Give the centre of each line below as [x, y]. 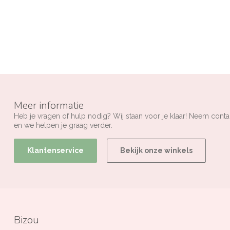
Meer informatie [49, 106]
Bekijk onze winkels [156, 150]
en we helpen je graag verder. [63, 125]
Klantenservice [55, 150]
